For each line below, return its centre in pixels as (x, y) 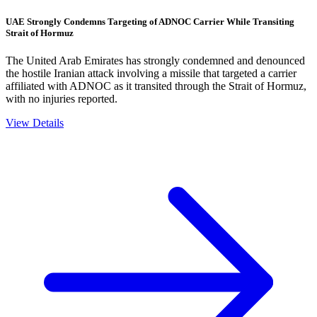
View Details (35, 122)
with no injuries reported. (62, 98)
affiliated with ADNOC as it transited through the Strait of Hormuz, (156, 86)
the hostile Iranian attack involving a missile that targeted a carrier (151, 73)
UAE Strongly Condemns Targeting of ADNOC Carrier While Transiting (150, 21)
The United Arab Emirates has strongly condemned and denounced (155, 60)
